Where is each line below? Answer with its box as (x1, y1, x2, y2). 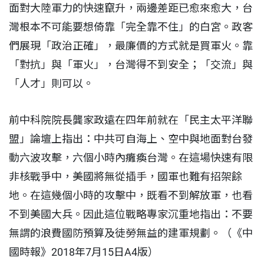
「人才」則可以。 (9, 77, 94, 90)
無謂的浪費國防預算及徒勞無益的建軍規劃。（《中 (9, 227, 253, 240)
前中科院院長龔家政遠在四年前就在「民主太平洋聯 (9, 114, 253, 127)
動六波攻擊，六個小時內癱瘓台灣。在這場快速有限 (9, 151, 253, 164)
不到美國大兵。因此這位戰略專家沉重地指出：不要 (9, 208, 253, 221)
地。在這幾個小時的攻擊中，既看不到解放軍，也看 (9, 189, 253, 202)
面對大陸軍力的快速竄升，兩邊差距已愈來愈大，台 (9, 2, 253, 15)
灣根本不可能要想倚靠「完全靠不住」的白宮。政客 (9, 21, 253, 34)
